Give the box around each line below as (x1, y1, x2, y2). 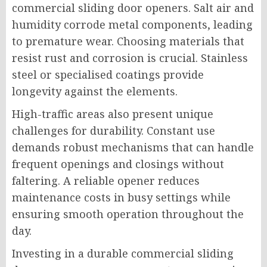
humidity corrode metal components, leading (12, 17, 253, 32)
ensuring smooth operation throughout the (12, 207, 244, 222)
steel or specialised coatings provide (12, 67, 204, 82)
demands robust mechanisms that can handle (12, 140, 254, 155)
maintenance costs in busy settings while (12, 190, 231, 205)
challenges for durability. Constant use (12, 123, 215, 138)
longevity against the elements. (12, 84, 178, 99)
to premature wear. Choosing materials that (12, 34, 244, 49)
